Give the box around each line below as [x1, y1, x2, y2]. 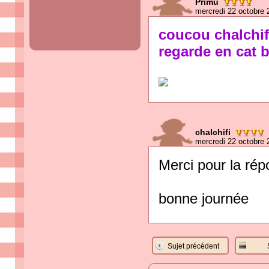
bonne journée [159, 190, 249, 207]
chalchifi [195, 128, 231, 137]
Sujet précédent [168, 242, 219, 250]
